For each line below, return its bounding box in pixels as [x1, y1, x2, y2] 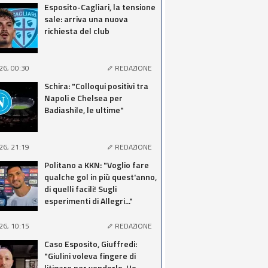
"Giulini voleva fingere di [44, 249, 136, 262]
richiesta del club [44, 25, 109, 37]
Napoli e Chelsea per [44, 92, 123, 104]
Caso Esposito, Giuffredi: [44, 237, 137, 250]
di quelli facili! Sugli [44, 182, 117, 195]
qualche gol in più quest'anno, [44, 170, 157, 183]
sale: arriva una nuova [44, 13, 128, 25]
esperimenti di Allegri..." [44, 194, 133, 207]
